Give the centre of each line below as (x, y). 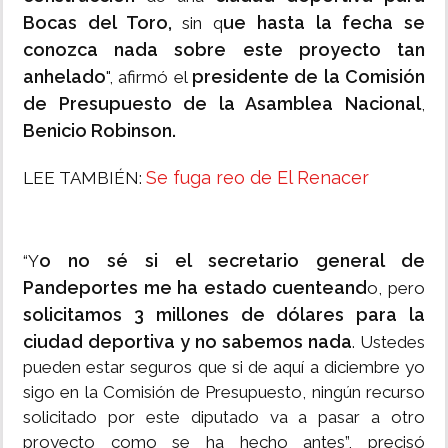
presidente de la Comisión (308, 77)
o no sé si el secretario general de (232, 261)
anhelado (64, 77)
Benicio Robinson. (99, 131)
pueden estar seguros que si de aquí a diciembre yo (224, 367)
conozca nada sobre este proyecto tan (224, 50)
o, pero (396, 288)
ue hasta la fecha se (324, 23)
